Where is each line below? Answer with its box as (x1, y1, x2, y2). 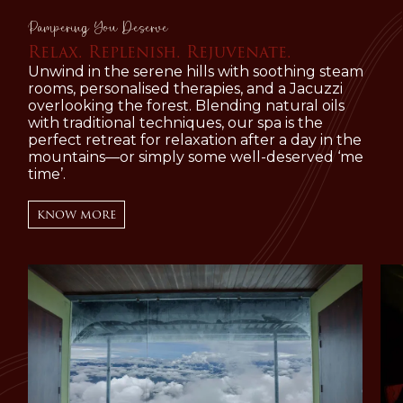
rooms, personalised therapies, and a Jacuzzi (28, 79, 343, 97)
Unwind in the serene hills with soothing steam (28, 62, 363, 80)
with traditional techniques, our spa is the (28, 113, 323, 131)
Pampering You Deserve (28, 20, 168, 37)
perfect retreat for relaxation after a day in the (28, 130, 362, 148)
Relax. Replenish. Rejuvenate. (28, 38, 291, 65)
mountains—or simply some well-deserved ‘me (28, 148, 363, 166)
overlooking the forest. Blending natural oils (28, 96, 345, 114)
